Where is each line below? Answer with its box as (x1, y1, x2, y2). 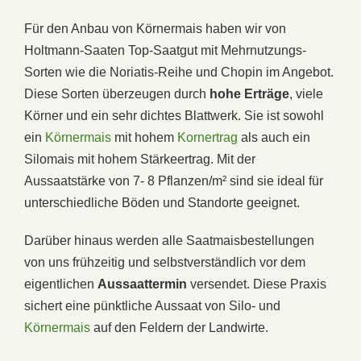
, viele (289, 86, 323, 101)
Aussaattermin (98, 276, 187, 291)
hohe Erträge (210, 86, 289, 101)
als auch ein (238, 130, 310, 144)
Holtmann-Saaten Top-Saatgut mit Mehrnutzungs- (24, 43, 306, 57)
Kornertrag (177, 130, 238, 144)
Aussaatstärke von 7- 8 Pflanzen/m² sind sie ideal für (24, 173, 323, 188)
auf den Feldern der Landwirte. (90, 320, 268, 334)
